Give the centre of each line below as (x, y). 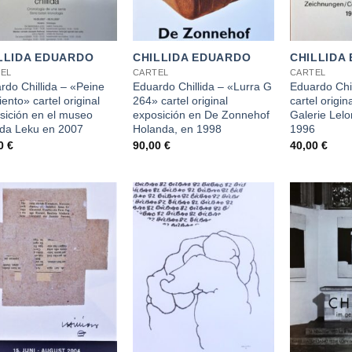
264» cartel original (180, 101)
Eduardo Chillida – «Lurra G (202, 87)
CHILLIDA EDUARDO (192, 58)
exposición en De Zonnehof (201, 115)
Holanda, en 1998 (177, 129)
